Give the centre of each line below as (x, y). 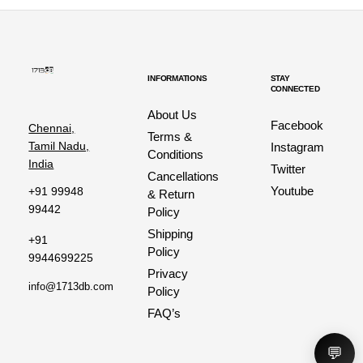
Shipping (171, 234)
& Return (171, 194)
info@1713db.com (71, 287)
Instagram (297, 147)
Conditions (176, 155)
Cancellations (184, 177)
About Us (173, 115)
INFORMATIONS (177, 79)
